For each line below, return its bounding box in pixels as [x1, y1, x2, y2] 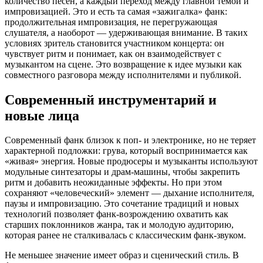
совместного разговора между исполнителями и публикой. [5, 69, 241, 80]
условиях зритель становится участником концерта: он [5, 38, 224, 48]
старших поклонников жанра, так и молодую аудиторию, [5, 220, 234, 230]
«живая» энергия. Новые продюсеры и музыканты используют [5, 156, 258, 167]
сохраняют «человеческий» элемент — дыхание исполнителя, [5, 188, 254, 198]
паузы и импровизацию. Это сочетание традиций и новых [5, 198, 239, 209]
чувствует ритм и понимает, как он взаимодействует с [5, 48, 221, 59]
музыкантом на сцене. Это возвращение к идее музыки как [5, 59, 242, 69]
